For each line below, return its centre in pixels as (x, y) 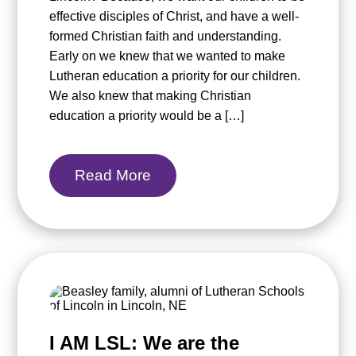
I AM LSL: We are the (145, 343)
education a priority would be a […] (147, 116)
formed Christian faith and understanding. (166, 37)
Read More (113, 176)
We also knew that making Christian (151, 96)
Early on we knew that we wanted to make (168, 56)
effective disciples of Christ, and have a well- (174, 17)
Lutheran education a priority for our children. (175, 76)
